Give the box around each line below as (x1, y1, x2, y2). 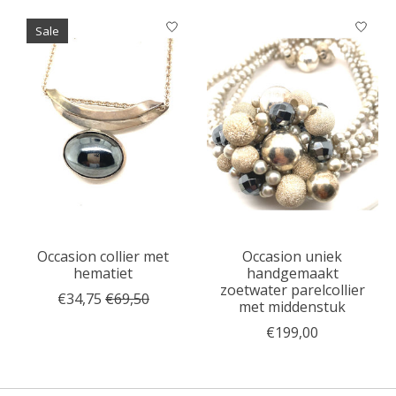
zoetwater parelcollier (219, 280, 365, 301)
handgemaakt (246, 263, 339, 284)
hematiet (73, 263, 133, 284)
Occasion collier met (37, 247, 170, 267)
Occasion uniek (242, 247, 343, 267)
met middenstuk (239, 297, 346, 317)
